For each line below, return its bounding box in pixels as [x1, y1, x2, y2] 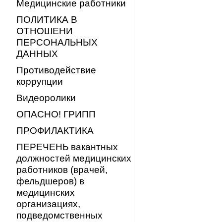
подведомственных [16, 210, 103, 221]
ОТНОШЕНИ [16, 25, 73, 36]
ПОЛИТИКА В [16, 14, 77, 25]
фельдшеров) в [16, 175, 84, 186]
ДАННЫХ [16, 48, 58, 59]
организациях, [16, 198, 80, 209]
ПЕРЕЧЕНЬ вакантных [16, 141, 118, 152]
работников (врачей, [16, 164, 108, 175]
